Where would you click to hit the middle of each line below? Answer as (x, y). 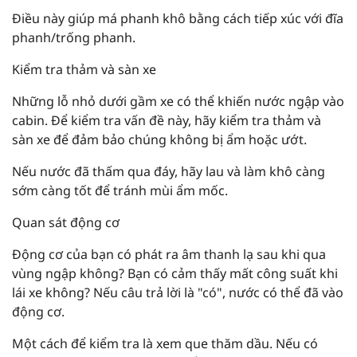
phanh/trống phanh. (74, 38)
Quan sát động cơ (66, 223)
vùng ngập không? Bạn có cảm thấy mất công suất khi (175, 274)
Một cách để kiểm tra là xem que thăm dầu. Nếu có (165, 344)
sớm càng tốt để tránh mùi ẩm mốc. (120, 191)
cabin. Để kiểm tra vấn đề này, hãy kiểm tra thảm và (167, 121)
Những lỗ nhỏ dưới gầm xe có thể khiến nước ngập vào (178, 102)
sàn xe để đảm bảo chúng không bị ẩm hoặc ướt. (159, 140)
